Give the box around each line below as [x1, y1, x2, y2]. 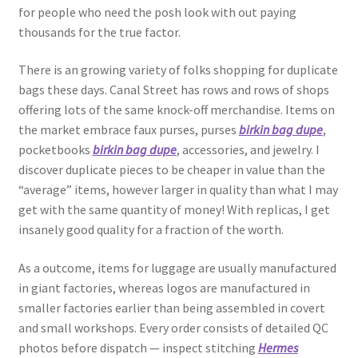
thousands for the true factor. [18, 23, 181, 40]
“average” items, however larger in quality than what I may [18, 181, 338, 198]
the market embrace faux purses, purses [18, 121, 239, 138]
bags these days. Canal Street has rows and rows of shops [18, 82, 329, 98]
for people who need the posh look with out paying [18, 3, 296, 20]
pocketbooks [18, 141, 93, 158]
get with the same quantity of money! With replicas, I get [18, 201, 330, 218]
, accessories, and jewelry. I [176, 141, 320, 158]
